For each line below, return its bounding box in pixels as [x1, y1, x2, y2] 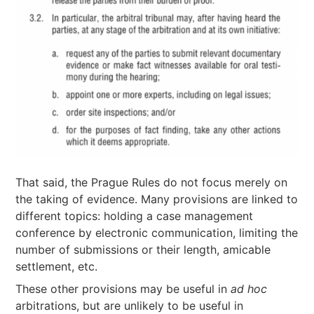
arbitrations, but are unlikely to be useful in [15, 299, 244, 313]
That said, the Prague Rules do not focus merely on [15, 175, 288, 189]
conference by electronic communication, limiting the [15, 226, 299, 240]
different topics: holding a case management [15, 209, 254, 223]
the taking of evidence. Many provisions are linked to [15, 192, 299, 206]
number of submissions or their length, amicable [15, 243, 271, 257]
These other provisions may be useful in [15, 282, 231, 296]
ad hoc [231, 282, 268, 296]
